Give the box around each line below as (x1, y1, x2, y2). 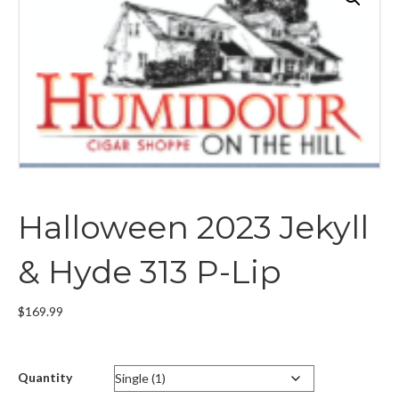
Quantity (18, 370, 72, 386)
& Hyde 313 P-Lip (18, 252, 281, 292)
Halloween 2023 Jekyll (18, 208, 369, 248)
